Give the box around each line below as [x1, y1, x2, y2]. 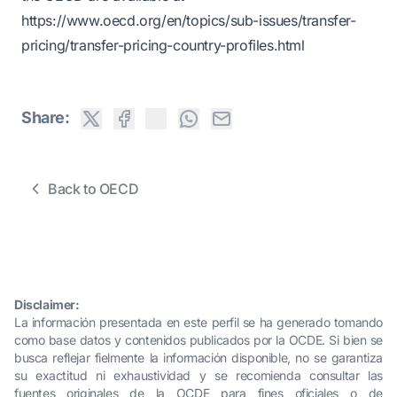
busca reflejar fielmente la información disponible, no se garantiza [14, 350, 383, 365]
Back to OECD [48, 180, 139, 198]
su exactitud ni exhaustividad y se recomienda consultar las [14, 368, 383, 383]
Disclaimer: [14, 297, 80, 312]
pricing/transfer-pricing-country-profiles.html [21, 36, 305, 54]
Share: [21, 108, 70, 127]
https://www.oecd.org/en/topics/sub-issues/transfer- [21, 12, 356, 29]
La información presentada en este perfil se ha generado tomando [14, 315, 383, 330]
